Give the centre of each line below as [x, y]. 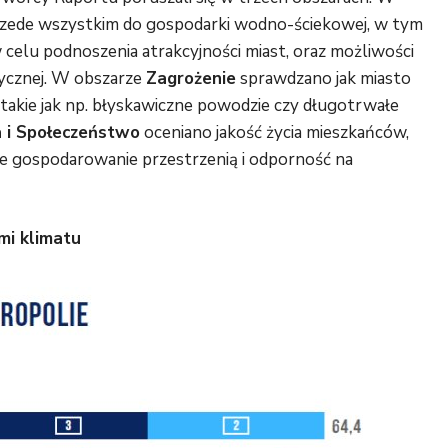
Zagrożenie [191, 79]
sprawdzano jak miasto [323, 79]
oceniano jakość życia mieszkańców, [274, 133]
